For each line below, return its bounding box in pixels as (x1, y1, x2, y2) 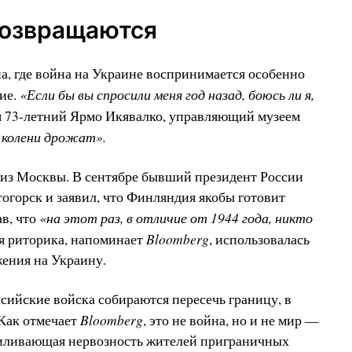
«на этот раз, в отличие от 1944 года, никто (38, 208, 313, 228)
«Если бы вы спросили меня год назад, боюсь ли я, (19, 85, 314, 104)
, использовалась (208, 230, 310, 249)
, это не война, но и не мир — (142, 311, 319, 330)
